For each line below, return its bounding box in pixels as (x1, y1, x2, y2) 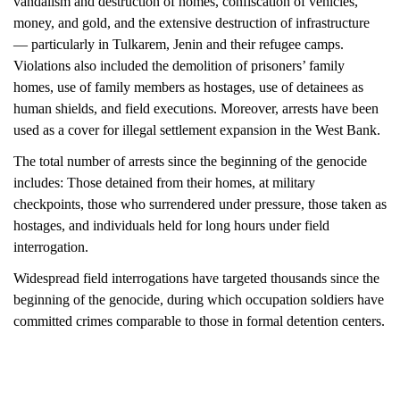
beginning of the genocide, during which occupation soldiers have (14, 292, 385, 307)
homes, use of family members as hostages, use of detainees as (14, 79, 364, 95)
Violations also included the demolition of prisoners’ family (14, 58, 346, 73)
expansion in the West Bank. (221, 122, 381, 137)
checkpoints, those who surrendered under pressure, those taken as (14, 196, 387, 212)
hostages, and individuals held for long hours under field (14, 218, 330, 233)
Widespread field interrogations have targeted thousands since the (14, 271, 380, 286)
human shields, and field (14, 101, 151, 116)
